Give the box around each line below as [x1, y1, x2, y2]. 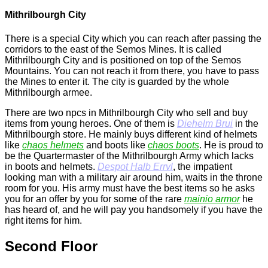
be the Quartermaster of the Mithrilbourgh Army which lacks [5, 150, 254, 161]
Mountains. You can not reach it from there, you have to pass [5, 65, 259, 76]
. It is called [174, 44, 221, 54]
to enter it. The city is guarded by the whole [46, 76, 229, 87]
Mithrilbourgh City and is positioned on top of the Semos [5, 54, 241, 65]
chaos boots [148, 139, 199, 150]
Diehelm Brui [177, 118, 233, 129]
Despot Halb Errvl [98, 161, 173, 172]
